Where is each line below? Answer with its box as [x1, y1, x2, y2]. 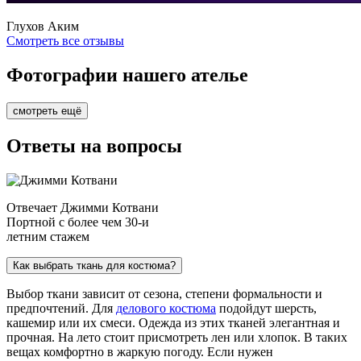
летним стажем [6, 229, 89, 243]
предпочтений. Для [6, 301, 116, 315]
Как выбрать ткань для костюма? [13, 259, 176, 272]
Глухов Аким [6, 19, 79, 34]
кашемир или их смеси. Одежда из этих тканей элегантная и [6, 315, 340, 330]
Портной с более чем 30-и [6, 214, 149, 229]
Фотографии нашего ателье [6, 64, 248, 86]
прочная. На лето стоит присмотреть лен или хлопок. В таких [6, 330, 347, 344]
